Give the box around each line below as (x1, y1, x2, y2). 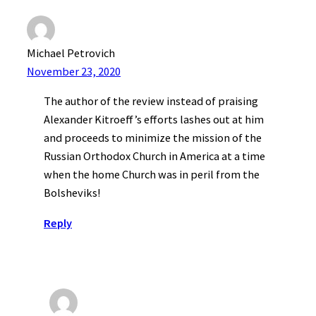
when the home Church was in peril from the (44, 167, 260, 182)
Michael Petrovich (27, 46, 115, 61)
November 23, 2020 (27, 64, 121, 79)
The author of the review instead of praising (44, 94, 258, 109)
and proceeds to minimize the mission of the (44, 130, 262, 145)
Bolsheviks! (44, 186, 100, 200)
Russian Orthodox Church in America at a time (44, 149, 265, 164)
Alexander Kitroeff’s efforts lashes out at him (44, 112, 264, 127)
